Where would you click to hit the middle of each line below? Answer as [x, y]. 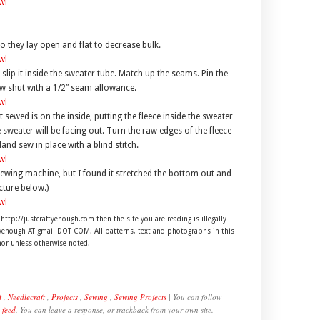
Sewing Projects [140, 297]
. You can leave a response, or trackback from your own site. [114, 310]
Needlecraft [26, 297]
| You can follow [194, 297]
